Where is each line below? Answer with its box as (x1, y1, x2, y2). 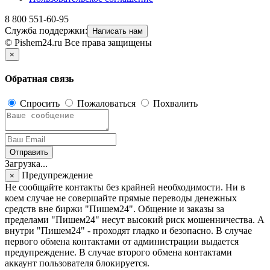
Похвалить (151, 98, 198, 109)
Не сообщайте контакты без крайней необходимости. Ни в (5, 182, 245, 193)
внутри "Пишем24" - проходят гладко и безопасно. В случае (5, 225, 252, 236)
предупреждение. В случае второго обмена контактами (5, 247, 232, 258)
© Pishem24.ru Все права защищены (5, 37, 152, 48)
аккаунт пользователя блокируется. (5, 258, 149, 269)
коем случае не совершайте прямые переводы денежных (5, 193, 237, 204)
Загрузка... (5, 159, 48, 169)
